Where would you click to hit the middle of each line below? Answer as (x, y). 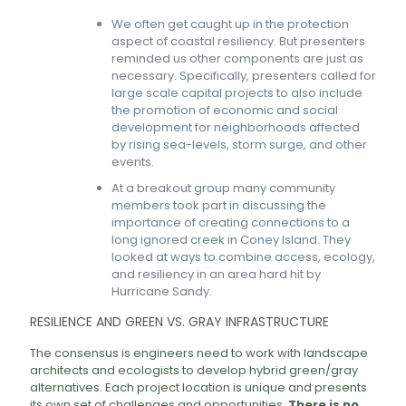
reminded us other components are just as (237, 58)
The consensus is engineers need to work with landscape (199, 353)
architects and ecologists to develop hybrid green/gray (194, 370)
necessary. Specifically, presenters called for (244, 76)
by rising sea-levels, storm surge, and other (239, 145)
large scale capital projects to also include (237, 93)
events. (133, 162)
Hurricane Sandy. (162, 291)
